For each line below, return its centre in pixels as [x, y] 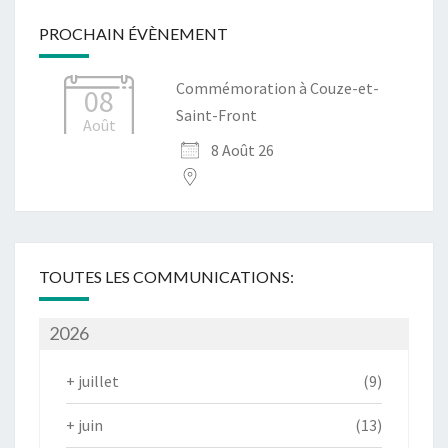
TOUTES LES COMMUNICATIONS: [166, 277]
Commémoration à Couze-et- [277, 88]
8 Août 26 [242, 150]
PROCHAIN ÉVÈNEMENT [133, 34]
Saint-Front [216, 115]
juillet [98, 381]
